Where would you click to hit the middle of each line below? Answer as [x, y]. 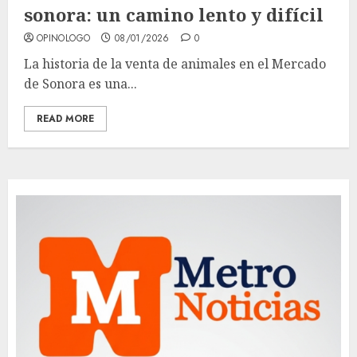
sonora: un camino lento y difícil [174, 14]
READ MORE [65, 118]
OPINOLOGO [64, 38]
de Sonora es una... [80, 83]
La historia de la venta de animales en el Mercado [175, 63]
